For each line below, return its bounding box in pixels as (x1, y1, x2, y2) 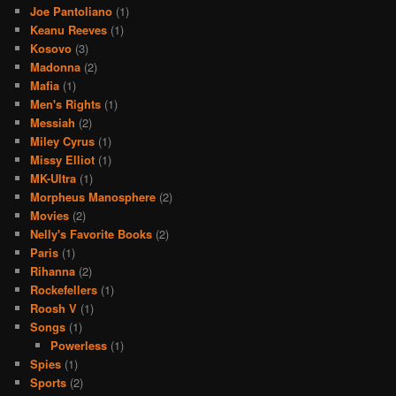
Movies (30, 207, 70, 225)
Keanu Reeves (30, 21, 108, 39)
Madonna (30, 58, 81, 76)
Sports (30, 374, 67, 392)
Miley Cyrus (30, 133, 95, 150)
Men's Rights (30, 95, 102, 113)
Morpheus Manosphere (30, 188, 156, 206)
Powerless (49, 337, 107, 354)
